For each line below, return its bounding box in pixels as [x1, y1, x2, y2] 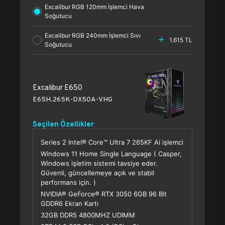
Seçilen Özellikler [33, 119, 94, 129]
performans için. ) [41, 178, 96, 186]
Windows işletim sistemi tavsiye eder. [41, 159, 158, 167]
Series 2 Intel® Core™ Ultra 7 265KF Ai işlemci [41, 138, 183, 146]
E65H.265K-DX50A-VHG [33, 94, 113, 103]
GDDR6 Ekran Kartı [41, 199, 98, 207]
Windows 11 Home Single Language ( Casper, [41, 150, 182, 158]
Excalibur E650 [33, 82, 82, 92]
